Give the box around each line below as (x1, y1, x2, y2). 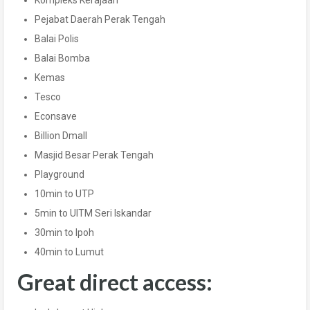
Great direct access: (17, 268, 212, 295)
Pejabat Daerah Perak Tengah (35, 14, 165, 25)
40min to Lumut (35, 246, 104, 257)
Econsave (35, 111, 77, 122)
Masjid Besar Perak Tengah (35, 149, 154, 161)
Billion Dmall (35, 130, 87, 141)
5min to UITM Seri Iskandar (35, 208, 152, 219)
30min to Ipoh (35, 227, 94, 238)
